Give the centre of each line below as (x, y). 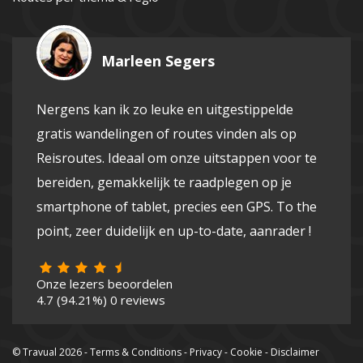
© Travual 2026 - (51, 352)
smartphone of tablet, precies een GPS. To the (177, 207)
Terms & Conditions (136, 352)
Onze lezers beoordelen (105, 284)
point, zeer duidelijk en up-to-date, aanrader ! (174, 231)
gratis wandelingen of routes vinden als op (167, 134)
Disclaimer (295, 352)
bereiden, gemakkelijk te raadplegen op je (164, 183)
